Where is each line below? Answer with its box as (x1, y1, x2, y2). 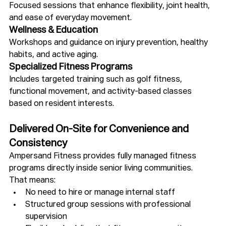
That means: (9, 176, 55, 185)
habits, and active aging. (9, 50, 98, 59)
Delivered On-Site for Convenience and (9, 124, 191, 134)
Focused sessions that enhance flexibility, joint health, (9, 2, 212, 10)
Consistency (9, 138, 67, 148)
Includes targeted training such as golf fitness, (9, 75, 184, 84)
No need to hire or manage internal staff (25, 188, 175, 197)
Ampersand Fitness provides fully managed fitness (9, 152, 198, 160)
